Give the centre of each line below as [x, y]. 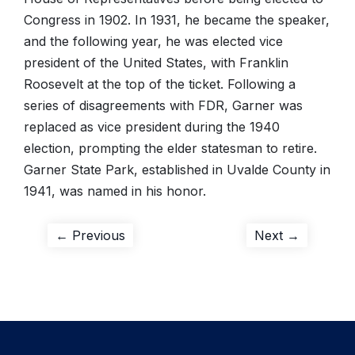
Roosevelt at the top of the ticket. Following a [160, 84]
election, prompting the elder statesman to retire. [170, 148]
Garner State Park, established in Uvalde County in [177, 170]
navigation [100, 268]
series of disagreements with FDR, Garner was [163, 105]
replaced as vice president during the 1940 [152, 127]
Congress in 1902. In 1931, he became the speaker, [177, 20]
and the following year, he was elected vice [153, 41]
